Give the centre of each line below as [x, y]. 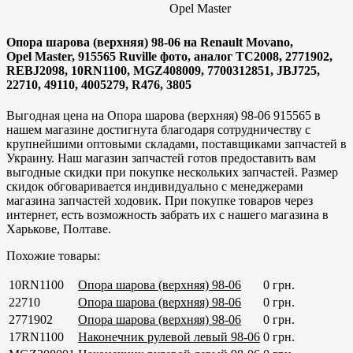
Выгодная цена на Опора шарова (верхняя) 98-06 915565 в [163, 115]
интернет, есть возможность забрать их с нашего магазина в [167, 214]
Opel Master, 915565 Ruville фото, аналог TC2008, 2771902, [169, 56]
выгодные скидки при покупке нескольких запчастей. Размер [172, 172]
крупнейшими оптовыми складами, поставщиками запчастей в [176, 143]
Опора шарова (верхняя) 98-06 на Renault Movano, [150, 42]
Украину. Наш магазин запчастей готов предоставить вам [161, 158]
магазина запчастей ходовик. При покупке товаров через [160, 200]
